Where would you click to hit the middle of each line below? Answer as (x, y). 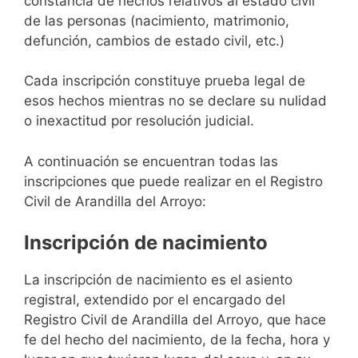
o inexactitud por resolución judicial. (139, 121)
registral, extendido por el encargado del (155, 300)
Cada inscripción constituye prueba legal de (165, 81)
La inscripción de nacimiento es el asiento (158, 280)
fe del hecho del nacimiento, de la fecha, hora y (177, 340)
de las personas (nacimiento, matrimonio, (157, 20)
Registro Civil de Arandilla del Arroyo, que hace (175, 320)
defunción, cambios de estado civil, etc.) (154, 40)
